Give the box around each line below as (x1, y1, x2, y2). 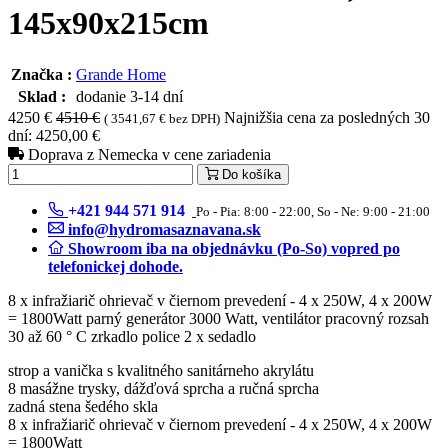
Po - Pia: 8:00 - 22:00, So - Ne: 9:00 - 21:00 (196, 204, 430, 220)
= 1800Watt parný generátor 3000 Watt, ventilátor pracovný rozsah (8, 310, 429, 328)
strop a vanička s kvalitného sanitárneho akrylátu (8, 362, 314, 380)
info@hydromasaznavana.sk (68, 221, 261, 239)
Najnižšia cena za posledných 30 (224, 109, 430, 127)
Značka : (11, 66, 72, 84)
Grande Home (76, 66, 166, 84)
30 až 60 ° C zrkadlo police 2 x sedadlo (8, 328, 256, 346)
